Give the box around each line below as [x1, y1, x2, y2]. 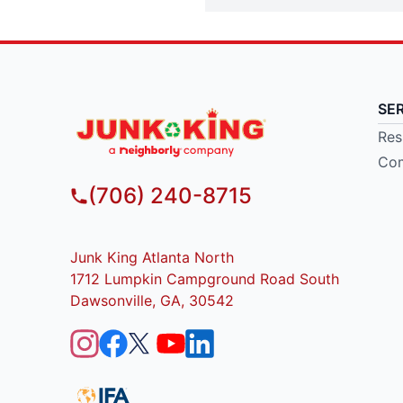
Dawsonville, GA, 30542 [69, 291, 234, 310]
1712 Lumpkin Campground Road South [69, 270, 339, 289]
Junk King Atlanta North [69, 248, 234, 267]
